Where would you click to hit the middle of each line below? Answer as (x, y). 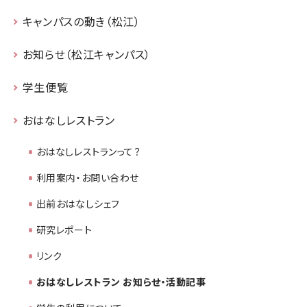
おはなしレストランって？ (88, 152)
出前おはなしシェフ (78, 204)
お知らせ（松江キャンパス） (87, 54)
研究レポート (64, 230)
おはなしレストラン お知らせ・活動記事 (121, 282)
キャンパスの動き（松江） (81, 22)
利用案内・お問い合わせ (87, 178)
